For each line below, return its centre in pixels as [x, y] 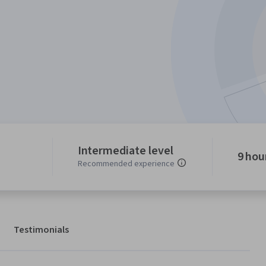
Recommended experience [126, 164]
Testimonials [41, 230]
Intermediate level [125, 151]
